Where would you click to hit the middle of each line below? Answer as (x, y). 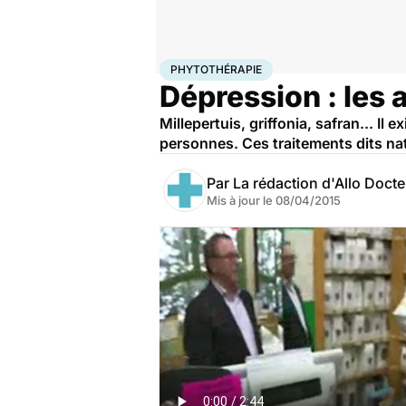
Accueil (179, 66)
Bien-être (222, 66)
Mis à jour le (241, 200)
